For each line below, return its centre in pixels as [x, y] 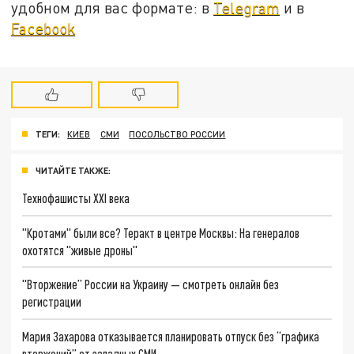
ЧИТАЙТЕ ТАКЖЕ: [73, 170]
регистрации [52, 302]
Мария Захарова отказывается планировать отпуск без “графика [171, 336]
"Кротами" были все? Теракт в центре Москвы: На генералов [161, 232]
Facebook [43, 28]
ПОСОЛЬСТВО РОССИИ [177, 134]
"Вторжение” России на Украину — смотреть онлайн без [151, 284]
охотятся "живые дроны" [80, 250]
